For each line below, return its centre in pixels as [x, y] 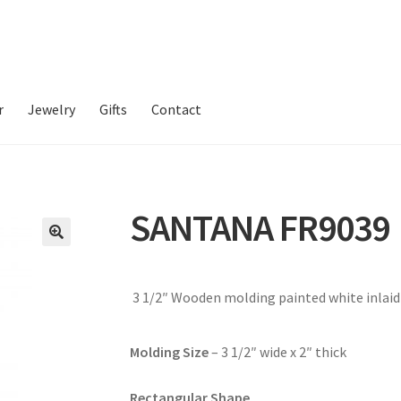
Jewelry [52, 109]
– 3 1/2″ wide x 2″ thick [279, 351]
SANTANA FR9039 [260, 228]
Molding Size [171, 351]
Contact [177, 109]
